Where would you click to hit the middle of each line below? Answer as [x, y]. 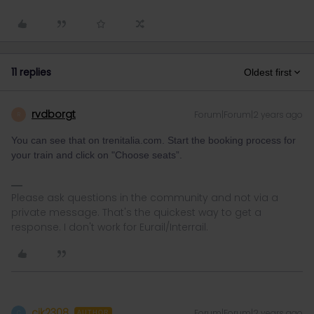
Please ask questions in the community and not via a [145, 198]
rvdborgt [54, 114]
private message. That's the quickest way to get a [136, 212]
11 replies [31, 72]
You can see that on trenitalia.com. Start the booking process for [153, 140]
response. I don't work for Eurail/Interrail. [110, 227]
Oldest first [268, 72]
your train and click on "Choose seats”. [97, 155]
